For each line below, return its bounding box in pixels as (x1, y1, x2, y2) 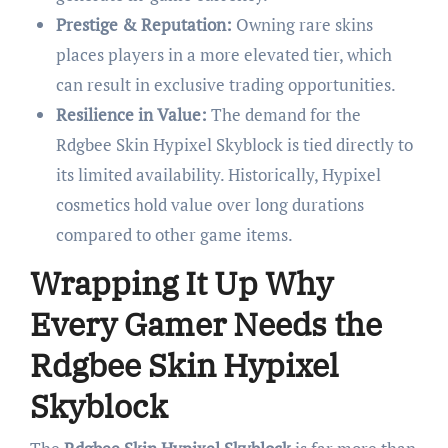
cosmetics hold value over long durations (55, 193, 364, 217)
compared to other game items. (55, 223, 293, 247)
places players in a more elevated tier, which (55, 43, 392, 67)
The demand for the (206, 103, 361, 127)
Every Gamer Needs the (29, 303, 382, 346)
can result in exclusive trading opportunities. (55, 73, 396, 97)
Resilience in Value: (55, 103, 207, 127)
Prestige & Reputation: (55, 13, 232, 37)
